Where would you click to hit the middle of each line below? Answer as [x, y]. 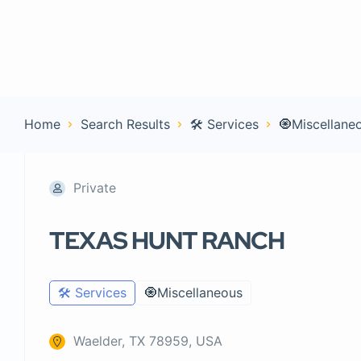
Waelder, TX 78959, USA [148, 341]
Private [95, 188]
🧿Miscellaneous [193, 293]
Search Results [125, 124]
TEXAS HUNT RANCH [167, 240]
